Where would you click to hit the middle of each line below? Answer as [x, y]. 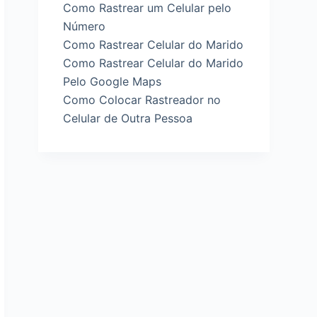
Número [85, 26]
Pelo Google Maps [113, 81]
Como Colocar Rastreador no [142, 99]
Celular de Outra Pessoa [128, 118]
